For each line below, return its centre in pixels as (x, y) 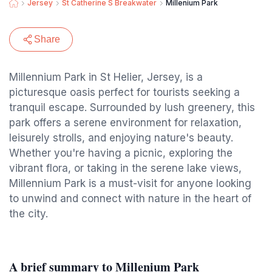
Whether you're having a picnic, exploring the (121, 153)
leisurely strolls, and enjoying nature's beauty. (121, 138)
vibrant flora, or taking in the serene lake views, (125, 168)
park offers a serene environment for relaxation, (125, 123)
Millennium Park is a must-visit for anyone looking (130, 183)
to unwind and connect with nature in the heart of (130, 199)
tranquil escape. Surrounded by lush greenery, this (132, 107)
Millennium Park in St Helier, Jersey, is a (106, 77)
